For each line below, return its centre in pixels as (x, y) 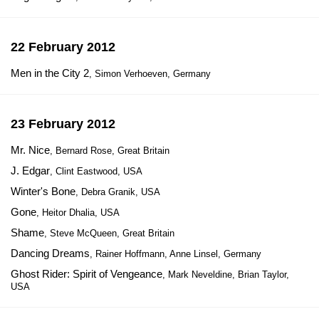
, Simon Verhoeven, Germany (150, 74)
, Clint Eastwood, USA (96, 171)
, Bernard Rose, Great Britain (110, 151)
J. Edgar (30, 171)
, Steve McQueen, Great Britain (109, 233)
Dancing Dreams (50, 253)
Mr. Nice (30, 150)
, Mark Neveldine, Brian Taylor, (226, 274)
